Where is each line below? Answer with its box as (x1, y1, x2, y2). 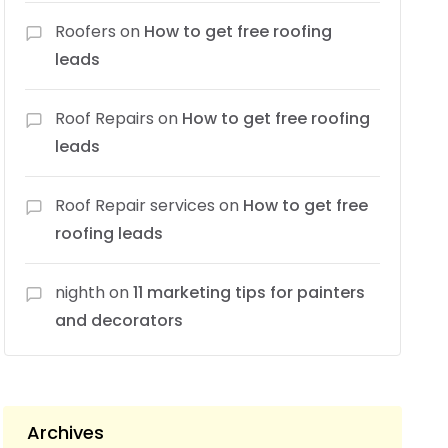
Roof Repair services (55, 193, 216, 217)
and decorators (55, 308, 184, 332)
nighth (55, 280, 106, 304)
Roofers (55, 19, 117, 43)
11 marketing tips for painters (133, 280, 366, 304)
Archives (27, 419, 105, 445)
